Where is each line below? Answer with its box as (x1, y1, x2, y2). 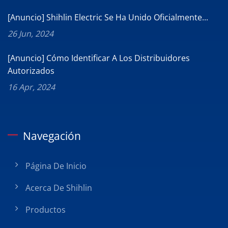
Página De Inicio (25, 160, 87, 172)
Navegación (23, 128, 81, 143)
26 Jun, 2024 (8, 27, 53, 39)
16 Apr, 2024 (8, 81, 55, 93)
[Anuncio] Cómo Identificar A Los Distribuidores (8, 52, 190, 64)
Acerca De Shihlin (25, 182, 92, 193)
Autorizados (8, 65, 54, 76)
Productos (25, 204, 66, 215)
